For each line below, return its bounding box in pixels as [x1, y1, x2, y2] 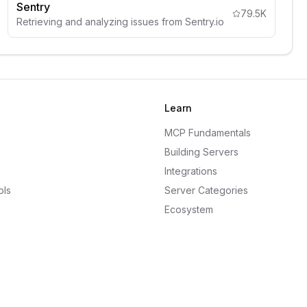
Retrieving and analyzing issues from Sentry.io [16, 16, 225, 27]
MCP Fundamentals [164, 127, 251, 138]
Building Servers [164, 146, 238, 158]
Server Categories [164, 184, 248, 196]
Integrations [164, 165, 217, 177]
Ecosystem [164, 204, 213, 215]
